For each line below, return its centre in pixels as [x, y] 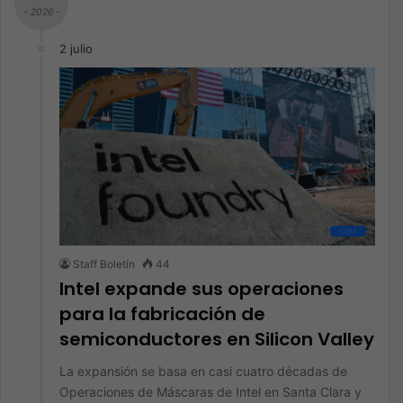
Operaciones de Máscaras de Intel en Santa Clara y [210, 392]
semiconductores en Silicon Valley [217, 339]
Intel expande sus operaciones [201, 289]
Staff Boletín [104, 264]
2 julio [76, 49]
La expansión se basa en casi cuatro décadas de [203, 371]
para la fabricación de [162, 314]
